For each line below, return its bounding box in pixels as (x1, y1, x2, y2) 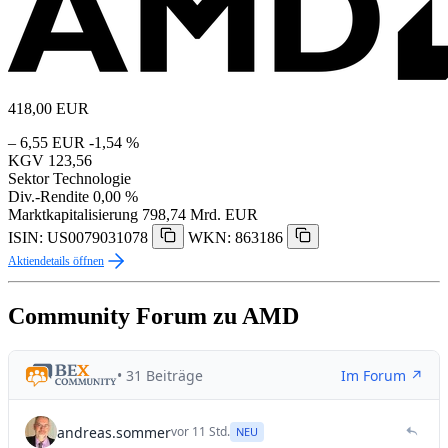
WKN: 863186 (188, 229, 283, 247)
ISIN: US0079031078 (8, 229, 148, 247)
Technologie (53, 170, 131, 188)
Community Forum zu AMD (8, 303, 299, 330)
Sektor (8, 170, 49, 188)
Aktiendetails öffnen (8, 254, 104, 269)
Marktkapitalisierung (8, 206, 138, 224)
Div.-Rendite (8, 188, 89, 206)
